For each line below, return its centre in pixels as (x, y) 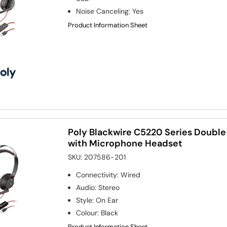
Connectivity (97, 175)
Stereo (109, 187)
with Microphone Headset (125, 143)
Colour (87, 213)
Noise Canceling (103, 11)
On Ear (107, 200)
